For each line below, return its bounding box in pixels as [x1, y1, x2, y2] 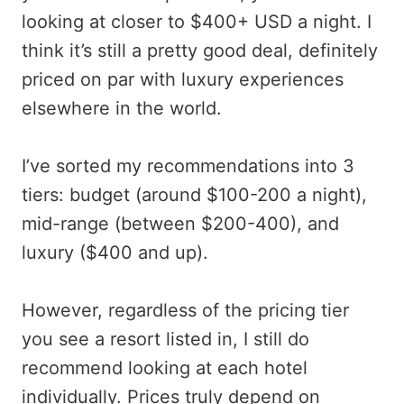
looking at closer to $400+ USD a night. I [22, 11, 372, 33]
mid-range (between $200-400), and [22, 213, 339, 235]
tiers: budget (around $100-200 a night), [22, 184, 367, 207]
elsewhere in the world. [22, 97, 222, 120]
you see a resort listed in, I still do [22, 328, 309, 351]
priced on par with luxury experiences [22, 69, 344, 91]
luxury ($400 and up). [22, 242, 208, 264]
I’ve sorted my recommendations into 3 [22, 155, 354, 178]
